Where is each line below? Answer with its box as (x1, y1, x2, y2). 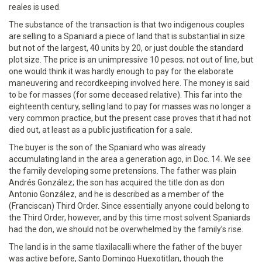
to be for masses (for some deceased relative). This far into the (9, 90, 242, 99)
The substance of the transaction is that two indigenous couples (9, 20, 244, 29)
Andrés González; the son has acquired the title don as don (9, 178, 225, 187)
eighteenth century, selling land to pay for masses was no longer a (9, 102, 251, 111)
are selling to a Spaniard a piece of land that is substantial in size (9, 32, 245, 41)
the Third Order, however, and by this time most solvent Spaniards (9, 213, 250, 222)
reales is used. (9, 2, 61, 12)
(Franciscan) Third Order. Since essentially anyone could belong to (9, 201, 250, 211)
